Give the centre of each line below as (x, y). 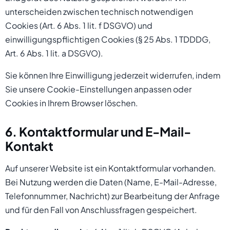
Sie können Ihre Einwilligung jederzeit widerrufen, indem (113, 75)
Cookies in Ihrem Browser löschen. (72, 103)
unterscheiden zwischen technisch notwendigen (99, 12)
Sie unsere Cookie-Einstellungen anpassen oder (98, 89)
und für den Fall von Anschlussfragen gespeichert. (101, 210)
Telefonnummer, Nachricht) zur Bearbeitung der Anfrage (112, 196)
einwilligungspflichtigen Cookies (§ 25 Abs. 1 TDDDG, (108, 39)
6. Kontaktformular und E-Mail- (98, 131)
